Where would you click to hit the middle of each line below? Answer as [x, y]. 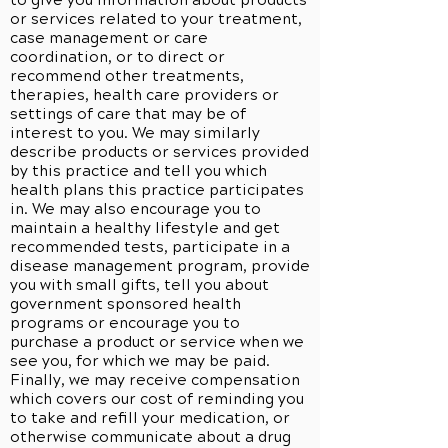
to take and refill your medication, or [150, 418]
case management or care [109, 38]
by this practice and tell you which [138, 171]
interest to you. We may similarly [135, 133]
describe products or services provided [159, 152]
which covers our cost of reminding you [157, 399]
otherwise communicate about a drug [150, 437]
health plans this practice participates [157, 190]
